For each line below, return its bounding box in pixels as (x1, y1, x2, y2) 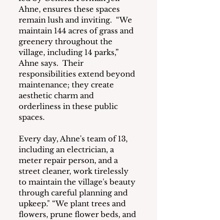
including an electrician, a (19, 145, 116, 155)
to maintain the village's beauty (19, 177, 137, 187)
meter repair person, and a (19, 156, 120, 165)
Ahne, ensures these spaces (19, 4, 122, 14)
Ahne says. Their (19, 58, 85, 68)
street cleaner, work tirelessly (19, 166, 131, 176)
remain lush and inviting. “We (19, 15, 134, 25)
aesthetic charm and (19, 91, 96, 101)
